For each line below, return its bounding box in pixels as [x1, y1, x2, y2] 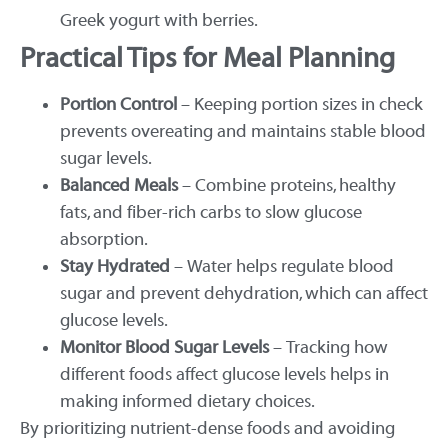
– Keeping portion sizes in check [177, 93, 423, 115]
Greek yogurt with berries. [60, 9, 258, 31]
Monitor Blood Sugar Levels [60, 336, 269, 358]
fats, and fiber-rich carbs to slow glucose [60, 201, 362, 223]
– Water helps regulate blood [170, 255, 394, 277]
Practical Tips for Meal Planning [20, 41, 395, 74]
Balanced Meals [60, 174, 178, 196]
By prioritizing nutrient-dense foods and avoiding [20, 417, 395, 439]
